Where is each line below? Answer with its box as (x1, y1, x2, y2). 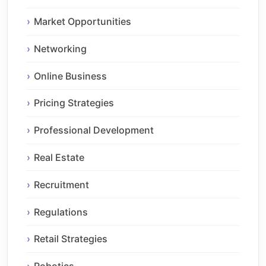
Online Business (34, 69, 107, 82)
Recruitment (34, 178, 89, 191)
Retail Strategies (34, 233, 107, 245)
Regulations (34, 205, 88, 218)
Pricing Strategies (34, 97, 114, 109)
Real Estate (34, 151, 84, 164)
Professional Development (34, 124, 154, 137)
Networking (34, 42, 87, 55)
